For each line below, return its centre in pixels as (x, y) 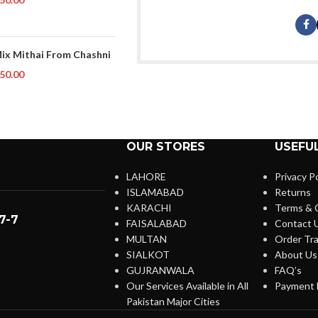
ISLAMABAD (155, 192)
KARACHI (149, 207)
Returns (292, 192)
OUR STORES (165, 146)
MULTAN (146, 238)
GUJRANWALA (160, 270)
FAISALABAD (156, 223)
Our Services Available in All (187, 285)
